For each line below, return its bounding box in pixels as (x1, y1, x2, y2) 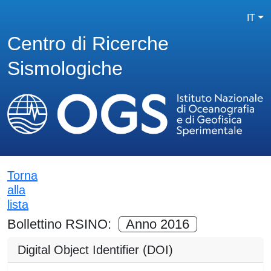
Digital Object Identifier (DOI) (18, 243, 173, 257)
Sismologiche (7, 57, 123, 79)
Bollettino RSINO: (7, 217, 119, 232)
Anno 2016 (119, 217, 197, 232)
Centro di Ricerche (7, 32, 169, 54)
